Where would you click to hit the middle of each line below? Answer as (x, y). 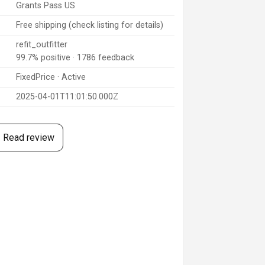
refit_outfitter (41, 45)
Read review (28, 138)
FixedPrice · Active (51, 77)
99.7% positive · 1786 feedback (75, 58)
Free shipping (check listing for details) (89, 25)
